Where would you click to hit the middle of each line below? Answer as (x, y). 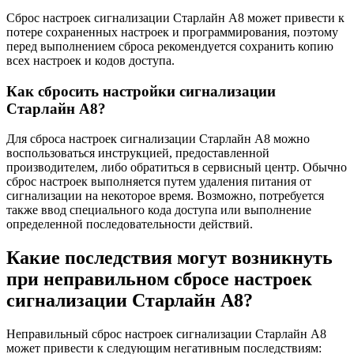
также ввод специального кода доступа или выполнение (159, 210)
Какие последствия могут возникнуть (169, 258)
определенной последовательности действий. (130, 224)
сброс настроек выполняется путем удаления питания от (159, 182)
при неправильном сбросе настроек (159, 279)
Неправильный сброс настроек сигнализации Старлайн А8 (166, 334)
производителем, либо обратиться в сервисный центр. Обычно (177, 168)
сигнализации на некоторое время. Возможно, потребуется (165, 196)
